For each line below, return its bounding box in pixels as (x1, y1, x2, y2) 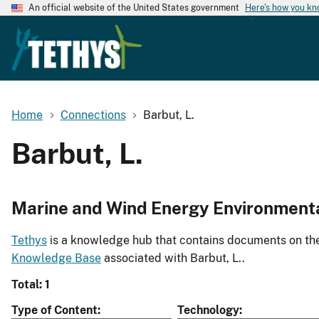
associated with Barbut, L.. (101, 251, 245, 266)
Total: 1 (11, 278, 50, 292)
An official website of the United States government (28, 3, 239, 13)
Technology (177, 303, 239, 318)
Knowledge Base (11, 251, 101, 266)
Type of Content (11, 303, 98, 318)
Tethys (11, 234, 47, 248)
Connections (60, 108, 126, 122)
